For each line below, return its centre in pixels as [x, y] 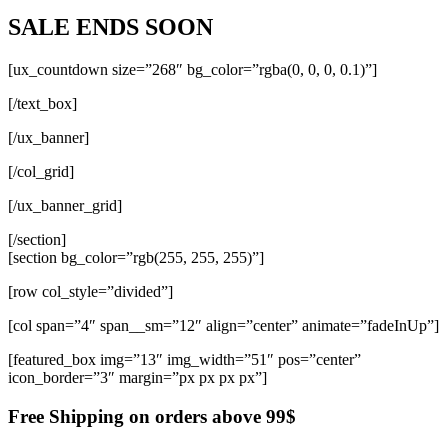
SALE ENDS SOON [110, 27]
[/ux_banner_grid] [65, 206]
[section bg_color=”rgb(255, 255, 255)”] [136, 258]
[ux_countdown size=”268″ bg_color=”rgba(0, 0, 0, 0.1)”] [192, 70]
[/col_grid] [41, 172]
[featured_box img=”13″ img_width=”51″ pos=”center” [184, 360]
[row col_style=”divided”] [90, 292]
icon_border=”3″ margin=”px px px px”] [137, 378]
